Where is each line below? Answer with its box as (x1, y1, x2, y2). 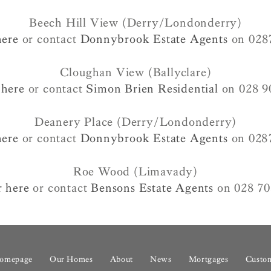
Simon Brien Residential (86, 81, 218, 96)
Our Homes (49, 254, 93, 265)
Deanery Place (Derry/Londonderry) (34, 114, 237, 129)
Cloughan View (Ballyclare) (59, 65, 212, 80)
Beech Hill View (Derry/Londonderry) (28, 15, 242, 30)
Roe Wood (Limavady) (73, 164, 198, 179)
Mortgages (188, 254, 229, 265)
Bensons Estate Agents (91, 180, 214, 195)
